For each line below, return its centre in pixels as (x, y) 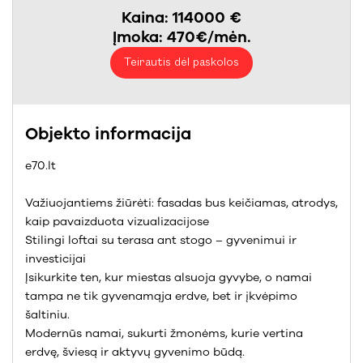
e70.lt (41, 166)
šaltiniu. (47, 315)
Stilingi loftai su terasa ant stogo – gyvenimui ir (161, 240)
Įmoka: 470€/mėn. (181, 37)
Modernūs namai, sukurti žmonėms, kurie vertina (164, 333)
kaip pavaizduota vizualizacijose (117, 222)
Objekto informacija (108, 134)
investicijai (56, 259)
